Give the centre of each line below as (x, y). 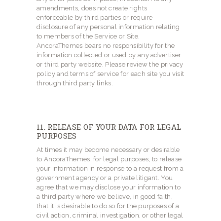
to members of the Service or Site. (88, 37)
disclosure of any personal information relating (108, 27)
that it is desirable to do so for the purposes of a (108, 206)
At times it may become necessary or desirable (108, 150)
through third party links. (75, 83)
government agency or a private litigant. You (105, 178)
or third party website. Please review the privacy (110, 65)
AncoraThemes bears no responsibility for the (106, 46)
